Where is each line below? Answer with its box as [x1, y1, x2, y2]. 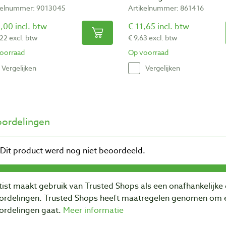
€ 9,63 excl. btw [128, 32, 178, 42]
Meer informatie [63, 204, 124, 216]
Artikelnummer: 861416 [128, 3, 204, 13]
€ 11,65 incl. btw [128, 20, 189, 33]
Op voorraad [128, 47, 168, 57]
